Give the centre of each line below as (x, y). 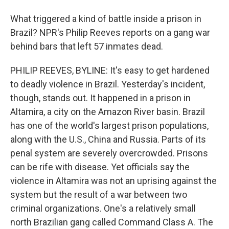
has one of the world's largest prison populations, (109, 125)
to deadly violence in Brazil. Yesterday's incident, (108, 84)
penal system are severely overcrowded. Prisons (109, 153)
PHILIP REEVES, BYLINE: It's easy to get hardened (110, 70)
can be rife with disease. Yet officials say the (100, 167)
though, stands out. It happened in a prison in (100, 98)
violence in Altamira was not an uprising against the (113, 181)
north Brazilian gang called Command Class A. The (112, 222)
